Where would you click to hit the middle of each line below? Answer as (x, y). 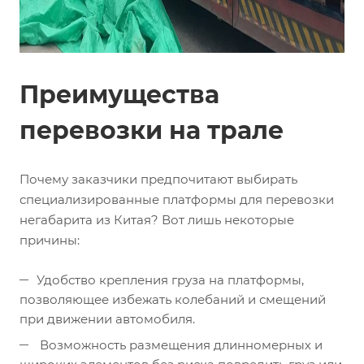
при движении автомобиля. (107, 318)
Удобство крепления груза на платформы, (170, 279)
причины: (50, 240)
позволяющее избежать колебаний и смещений (173, 299)
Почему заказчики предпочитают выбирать (158, 179)
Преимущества (119, 94)
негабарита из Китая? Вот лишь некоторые (157, 219)
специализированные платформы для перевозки (177, 199)
